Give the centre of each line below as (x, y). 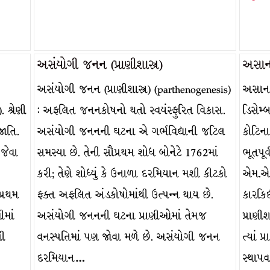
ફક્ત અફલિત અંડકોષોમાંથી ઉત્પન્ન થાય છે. (125, 195)
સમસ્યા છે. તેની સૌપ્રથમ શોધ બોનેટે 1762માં (127, 153)
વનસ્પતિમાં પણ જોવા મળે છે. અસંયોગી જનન (128, 237)
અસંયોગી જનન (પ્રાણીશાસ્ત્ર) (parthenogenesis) (134, 89)
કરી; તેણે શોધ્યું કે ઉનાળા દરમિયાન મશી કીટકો (132, 174)
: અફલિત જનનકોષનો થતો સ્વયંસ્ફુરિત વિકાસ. (131, 111)
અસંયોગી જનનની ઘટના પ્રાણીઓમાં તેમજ (122, 216)
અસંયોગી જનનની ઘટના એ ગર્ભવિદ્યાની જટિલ (131, 132)
